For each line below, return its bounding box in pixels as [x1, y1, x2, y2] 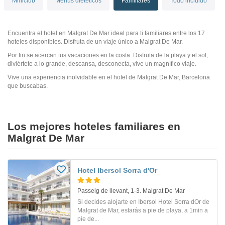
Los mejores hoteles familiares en [8, 120, 180, 132]
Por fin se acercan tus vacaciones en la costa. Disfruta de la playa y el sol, [8, 51, 208, 59]
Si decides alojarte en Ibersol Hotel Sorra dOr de [77, 198, 209, 205]
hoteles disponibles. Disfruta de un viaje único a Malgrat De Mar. [8, 38, 183, 45]
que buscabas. [8, 82, 48, 89]
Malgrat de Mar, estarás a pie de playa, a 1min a [77, 206, 208, 214]
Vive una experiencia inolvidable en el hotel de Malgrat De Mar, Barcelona [8, 73, 210, 81]
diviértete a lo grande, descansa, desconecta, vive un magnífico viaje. [8, 60, 196, 67]
